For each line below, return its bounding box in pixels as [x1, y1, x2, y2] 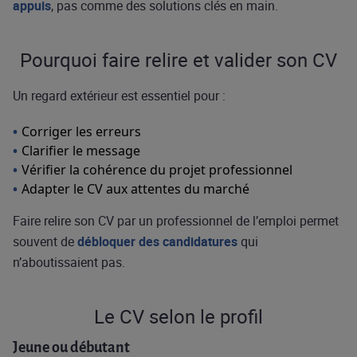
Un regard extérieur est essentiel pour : [13, 87, 226, 104]
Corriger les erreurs [22, 123, 141, 140]
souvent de [13, 233, 77, 250]
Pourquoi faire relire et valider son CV [20, 47, 337, 73]
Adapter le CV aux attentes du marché [22, 180, 249, 198]
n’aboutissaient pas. [13, 253, 125, 271]
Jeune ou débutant [13, 339, 130, 355]
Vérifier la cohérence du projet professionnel [22, 161, 292, 178]
